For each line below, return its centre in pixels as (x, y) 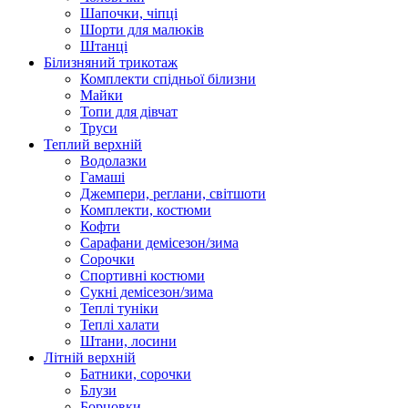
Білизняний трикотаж (111, 63)
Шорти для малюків (142, 30)
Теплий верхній (93, 145)
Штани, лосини (128, 342)
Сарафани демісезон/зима (159, 243)
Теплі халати (120, 325)
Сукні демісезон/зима (147, 292)
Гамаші (102, 178)
